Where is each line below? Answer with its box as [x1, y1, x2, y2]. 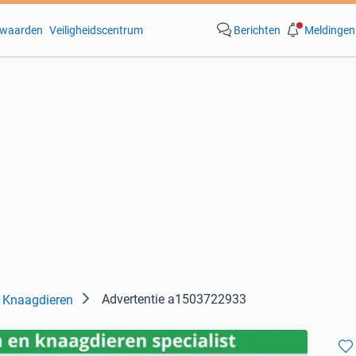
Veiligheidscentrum [48, 24, 143, 37]
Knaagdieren [2, 292, 73, 308]
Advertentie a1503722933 [102, 292, 246, 307]
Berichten [233, 24, 281, 37]
